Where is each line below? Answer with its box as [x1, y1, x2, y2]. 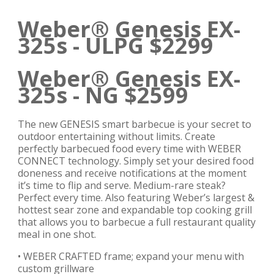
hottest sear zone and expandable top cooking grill [18, 203, 252, 217]
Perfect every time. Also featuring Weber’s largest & [18, 191, 254, 204]
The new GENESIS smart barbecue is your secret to [18, 117, 251, 131]
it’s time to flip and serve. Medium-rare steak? [18, 179, 226, 192]
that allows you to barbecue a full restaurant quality [18, 215, 256, 229]
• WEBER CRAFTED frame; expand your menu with [18, 250, 244, 263]
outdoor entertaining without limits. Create [18, 130, 215, 143]
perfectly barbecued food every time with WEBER [18, 142, 241, 155]
